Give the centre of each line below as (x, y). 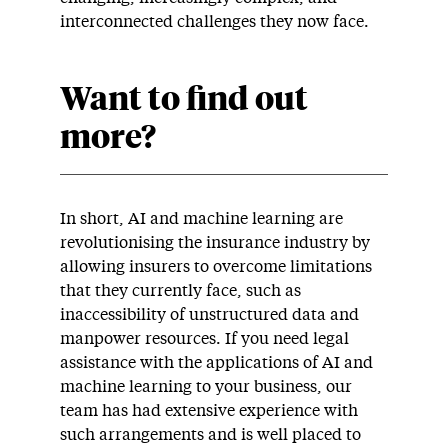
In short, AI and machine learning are (201, 219)
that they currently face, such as (180, 291)
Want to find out (184, 101)
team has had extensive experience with (209, 411)
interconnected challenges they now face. (214, 22)
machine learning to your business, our (206, 387)
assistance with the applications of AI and (216, 363)
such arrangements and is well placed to (210, 435)
